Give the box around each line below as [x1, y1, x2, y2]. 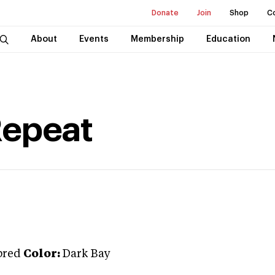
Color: [23, 249, 60, 260]
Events [79, 35, 109, 44]
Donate [152, 9, 179, 17]
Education [206, 35, 250, 44]
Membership [130, 35, 184, 44]
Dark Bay [63, 249, 110, 260]
